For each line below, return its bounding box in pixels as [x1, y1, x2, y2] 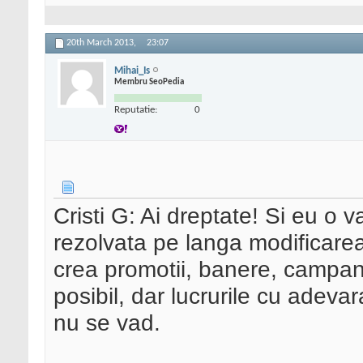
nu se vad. [53, 310, 160, 336]
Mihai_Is [114, 65, 150, 76]
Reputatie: [114, 104, 157, 115]
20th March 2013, [66, 38, 139, 49]
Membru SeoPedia [114, 77, 184, 87]
